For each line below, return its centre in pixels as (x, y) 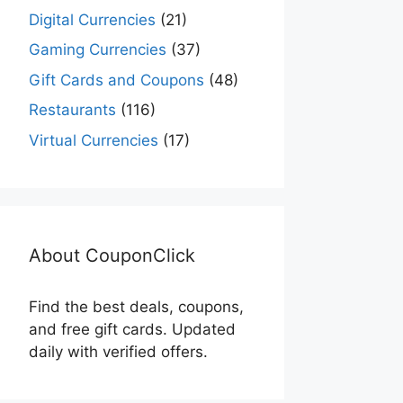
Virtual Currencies (94, 140)
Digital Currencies (92, 19)
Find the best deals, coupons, (136, 306)
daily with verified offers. (118, 351)
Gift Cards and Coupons (116, 80)
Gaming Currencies (98, 49)
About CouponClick (112, 255)
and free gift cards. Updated (132, 329)
